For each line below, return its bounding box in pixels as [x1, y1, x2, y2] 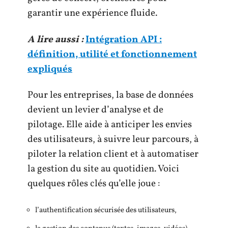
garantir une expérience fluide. [27, 7, 157, 20]
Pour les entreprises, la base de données [27, 89, 193, 102]
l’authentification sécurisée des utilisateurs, [35, 205, 177, 216]
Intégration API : [85, 33, 162, 46]
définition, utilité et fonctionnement [27, 47, 197, 61]
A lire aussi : [27, 33, 83, 46]
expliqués [27, 62, 72, 76]
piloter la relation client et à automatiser [27, 148, 198, 161]
